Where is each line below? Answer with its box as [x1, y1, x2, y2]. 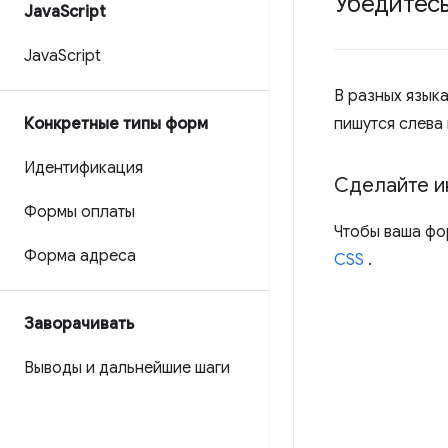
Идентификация [24, 158, 143, 178]
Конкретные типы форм [24, 114, 208, 134]
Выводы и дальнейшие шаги [24, 358, 230, 378]
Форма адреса [24, 246, 136, 266]
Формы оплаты [24, 202, 135, 222]
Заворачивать [24, 314, 134, 334]
